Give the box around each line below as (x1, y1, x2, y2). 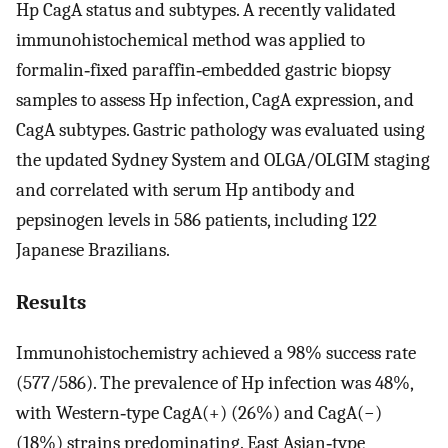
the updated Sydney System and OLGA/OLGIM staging (16, 149, 430, 172)
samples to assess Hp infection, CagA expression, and (16, 89, 414, 112)
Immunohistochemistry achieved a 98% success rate (16, 341, 416, 364)
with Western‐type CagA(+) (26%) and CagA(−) (16, 401, 382, 424)
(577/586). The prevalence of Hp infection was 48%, (16, 371, 413, 394)
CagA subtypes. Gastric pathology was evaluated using (16, 119, 425, 142)
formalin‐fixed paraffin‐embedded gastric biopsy (16, 59, 391, 82)
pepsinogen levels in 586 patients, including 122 (16, 209, 377, 232)
